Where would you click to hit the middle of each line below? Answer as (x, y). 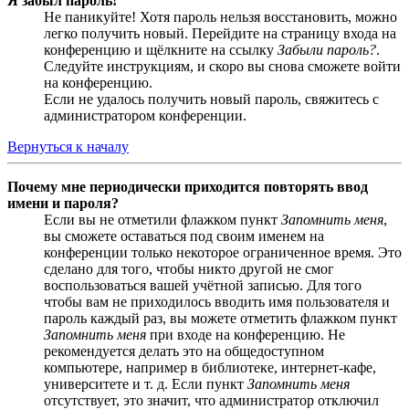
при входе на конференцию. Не (246, 335)
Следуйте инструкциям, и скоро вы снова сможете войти (222, 67)
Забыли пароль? (327, 50)
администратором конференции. (145, 116)
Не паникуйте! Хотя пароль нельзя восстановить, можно (220, 17)
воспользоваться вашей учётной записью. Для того (203, 286)
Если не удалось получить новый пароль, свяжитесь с (211, 100)
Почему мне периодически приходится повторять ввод (188, 187)
